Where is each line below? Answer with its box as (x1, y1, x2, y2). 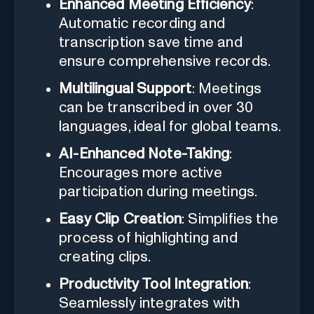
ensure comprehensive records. (59, 54, 271, 69)
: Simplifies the (182, 212, 278, 227)
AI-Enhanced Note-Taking (59, 146, 230, 162)
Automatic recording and (59, 16, 226, 32)
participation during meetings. (59, 184, 258, 200)
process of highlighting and (59, 231, 238, 246)
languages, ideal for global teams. (59, 119, 281, 135)
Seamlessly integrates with (59, 296, 240, 311)
